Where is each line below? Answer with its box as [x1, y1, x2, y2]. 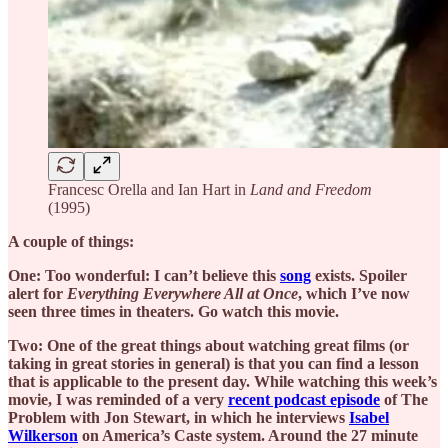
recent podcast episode [228, 390, 380, 408]
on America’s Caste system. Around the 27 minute [78, 426, 418, 444]
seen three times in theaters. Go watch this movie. [8, 302, 339, 320]
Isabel [349, 408, 389, 426]
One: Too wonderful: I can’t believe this [8, 266, 280, 284]
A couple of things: [8, 232, 134, 250]
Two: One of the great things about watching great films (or [8, 336, 409, 354]
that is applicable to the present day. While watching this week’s [8, 372, 437, 390]
